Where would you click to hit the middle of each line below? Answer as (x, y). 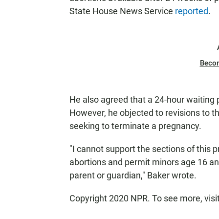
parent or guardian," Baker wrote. (133, 175)
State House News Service (122, 11)
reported (192, 11)
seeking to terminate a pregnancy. (135, 126)
